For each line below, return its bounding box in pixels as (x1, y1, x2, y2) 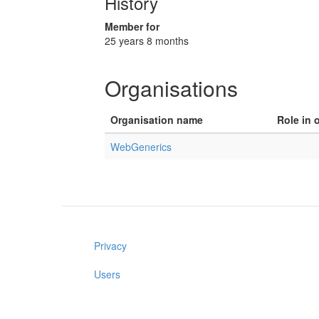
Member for (105, 19, 159, 33)
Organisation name (110, 113, 203, 127)
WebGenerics (110, 140, 172, 154)
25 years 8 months (105, 33, 189, 48)
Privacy (94, 239, 127, 253)
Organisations (105, 73, 238, 103)
